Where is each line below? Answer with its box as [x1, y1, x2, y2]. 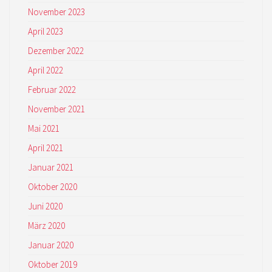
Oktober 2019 [28, 259, 77, 270]
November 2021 [28, 103, 85, 115]
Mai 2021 [28, 123, 59, 134]
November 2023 [28, 6, 85, 18]
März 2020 [28, 220, 65, 231]
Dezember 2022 [28, 45, 84, 56]
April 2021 [28, 142, 63, 154]
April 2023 [28, 25, 63, 37]
